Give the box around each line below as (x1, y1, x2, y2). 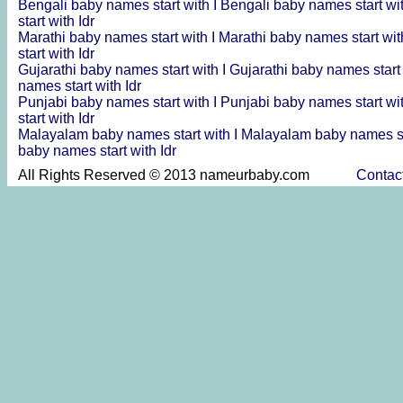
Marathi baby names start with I (18, 29, 219, 45)
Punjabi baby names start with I (18, 94, 220, 110)
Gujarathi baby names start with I (18, 61, 229, 77)
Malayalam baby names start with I (18, 126, 241, 142)
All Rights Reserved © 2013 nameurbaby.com (18, 167, 356, 183)
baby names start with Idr (18, 142, 176, 158)
